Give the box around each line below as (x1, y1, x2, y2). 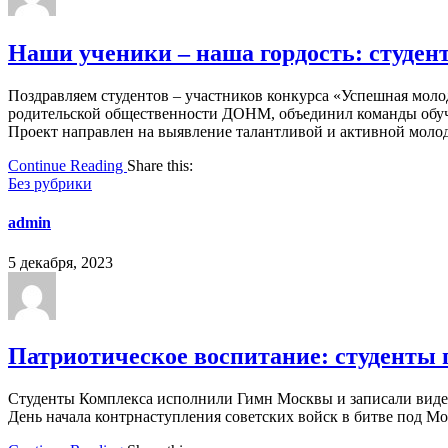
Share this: (127, 157, 193, 175)
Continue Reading (8, 157, 127, 175)
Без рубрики (8, 175, 92, 193)
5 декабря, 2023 (8, 253, 113, 271)
